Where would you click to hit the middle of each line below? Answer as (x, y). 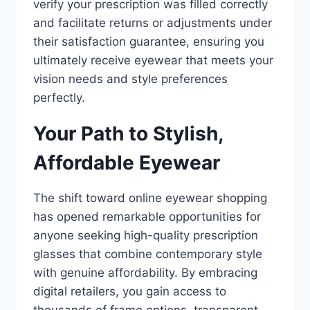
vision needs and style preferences (130, 79)
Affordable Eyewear (127, 163)
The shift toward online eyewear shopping (150, 198)
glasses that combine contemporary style (148, 254)
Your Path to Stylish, (128, 134)
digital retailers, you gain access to (130, 291)
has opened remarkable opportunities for (147, 217)
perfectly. (59, 98)
